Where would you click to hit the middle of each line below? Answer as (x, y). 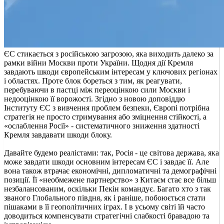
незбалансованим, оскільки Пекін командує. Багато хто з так (107, 188)
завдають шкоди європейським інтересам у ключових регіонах (111, 71)
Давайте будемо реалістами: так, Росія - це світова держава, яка (111, 152)
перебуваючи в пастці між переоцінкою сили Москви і (97, 89)
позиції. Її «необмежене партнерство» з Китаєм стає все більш (110, 179)
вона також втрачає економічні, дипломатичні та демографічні (110, 170)
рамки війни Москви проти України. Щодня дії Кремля (98, 62)
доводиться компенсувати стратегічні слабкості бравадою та (107, 215)
